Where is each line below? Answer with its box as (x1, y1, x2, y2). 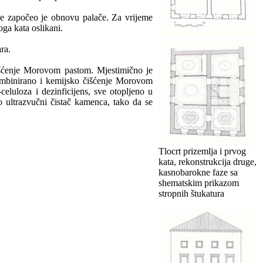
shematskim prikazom (159, 177, 239, 188)
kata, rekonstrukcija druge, (159, 156, 257, 167)
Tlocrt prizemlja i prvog (159, 146, 246, 156)
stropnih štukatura (159, 188, 224, 198)
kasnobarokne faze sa (159, 167, 238, 177)
